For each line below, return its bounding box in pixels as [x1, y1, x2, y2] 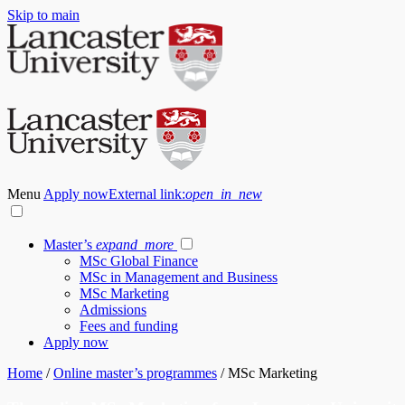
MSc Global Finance [80, 253, 198, 268]
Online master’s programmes [53, 365, 217, 381]
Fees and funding [80, 318, 178, 334]
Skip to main [7, 7, 80, 23]
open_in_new [185, 186, 262, 202]
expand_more [96, 237, 174, 252]
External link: [108, 186, 185, 202]
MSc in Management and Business [80, 269, 278, 285]
